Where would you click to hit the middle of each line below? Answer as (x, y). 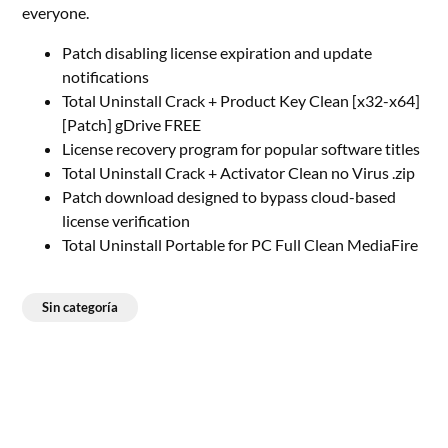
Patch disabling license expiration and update (217, 52)
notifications (106, 76)
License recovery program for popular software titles (241, 148)
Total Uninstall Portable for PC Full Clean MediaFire (240, 244)
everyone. (56, 12)
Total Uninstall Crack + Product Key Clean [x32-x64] (241, 100)
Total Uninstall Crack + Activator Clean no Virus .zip (239, 172)
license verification (126, 220)
